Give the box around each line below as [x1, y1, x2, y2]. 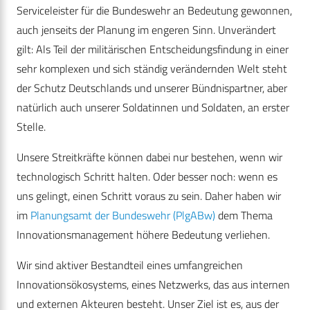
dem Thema [215, 206, 273, 224]
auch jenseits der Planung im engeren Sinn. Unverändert [17, 21, 276, 38]
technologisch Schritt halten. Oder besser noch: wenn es [17, 167, 277, 185]
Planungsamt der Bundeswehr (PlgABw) [30, 206, 215, 224]
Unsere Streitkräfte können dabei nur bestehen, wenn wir [17, 148, 282, 165]
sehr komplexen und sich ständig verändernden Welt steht [17, 60, 287, 77]
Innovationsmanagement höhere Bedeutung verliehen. [17, 226, 270, 243]
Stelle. [17, 118, 46, 135]
